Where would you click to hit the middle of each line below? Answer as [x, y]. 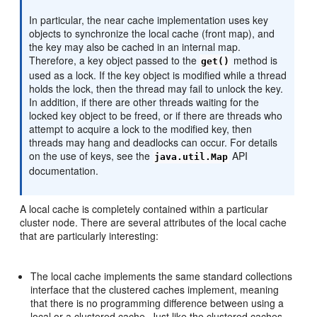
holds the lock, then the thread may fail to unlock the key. [156, 89]
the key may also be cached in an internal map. [135, 47]
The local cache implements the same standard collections [162, 276]
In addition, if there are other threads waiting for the [144, 102]
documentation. [64, 171]
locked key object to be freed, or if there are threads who [156, 116]
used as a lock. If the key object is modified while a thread [158, 75]
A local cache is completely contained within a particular [144, 209]
